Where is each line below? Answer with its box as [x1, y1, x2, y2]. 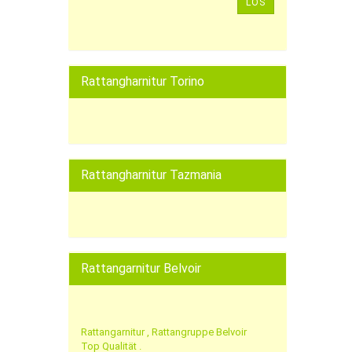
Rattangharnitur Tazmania [81, 167, 222, 182]
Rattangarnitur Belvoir [81, 261, 201, 276]
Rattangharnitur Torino [81, 74, 204, 89]
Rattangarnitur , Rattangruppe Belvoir [81, 326, 247, 338]
